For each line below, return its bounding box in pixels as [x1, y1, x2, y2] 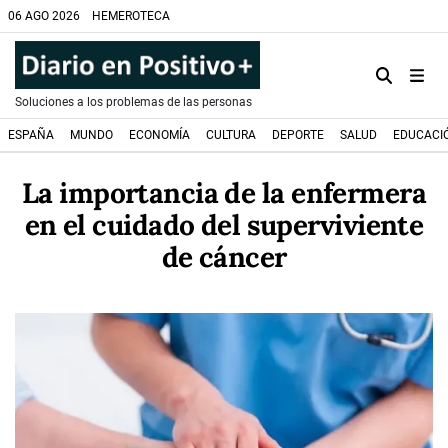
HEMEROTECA [92, 9, 170, 23]
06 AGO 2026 [8, 9, 80, 23]
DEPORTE [272, 128, 324, 142]
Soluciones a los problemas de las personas [15, 95, 252, 109]
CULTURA [206, 128, 256, 142]
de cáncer [161, 239, 287, 275]
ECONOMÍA [129, 128, 190, 142]
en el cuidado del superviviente [24, 207, 424, 243]
